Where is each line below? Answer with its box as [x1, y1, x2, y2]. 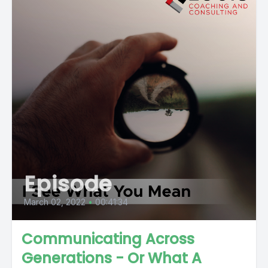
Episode [24, 169, 113, 199]
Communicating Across [22, 229, 194, 249]
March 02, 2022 [24, 197, 86, 207]
